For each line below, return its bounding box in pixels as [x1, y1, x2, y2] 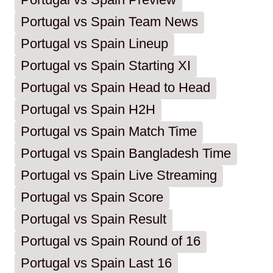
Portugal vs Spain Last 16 [21, 255, 172, 271]
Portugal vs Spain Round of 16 [21, 233, 200, 249]
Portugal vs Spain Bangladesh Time [21, 146, 231, 161]
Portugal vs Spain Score [21, 190, 163, 205]
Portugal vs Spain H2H [21, 102, 155, 118]
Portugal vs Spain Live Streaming [21, 168, 217, 183]
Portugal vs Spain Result [21, 211, 166, 227]
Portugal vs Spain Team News [21, 14, 198, 30]
